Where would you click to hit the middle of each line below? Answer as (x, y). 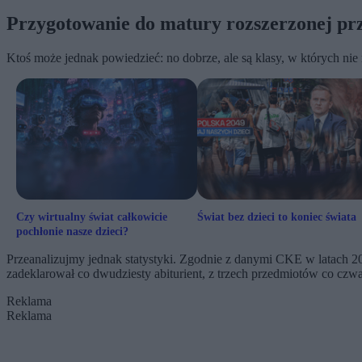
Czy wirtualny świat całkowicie (92, 217)
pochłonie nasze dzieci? (72, 232)
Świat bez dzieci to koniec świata (277, 217)
